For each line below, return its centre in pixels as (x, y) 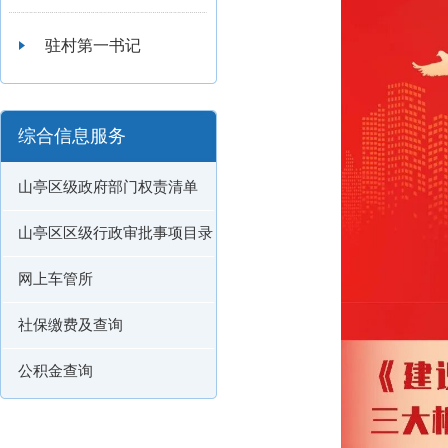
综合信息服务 (72, 136)
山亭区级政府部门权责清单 (108, 187)
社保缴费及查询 (70, 325)
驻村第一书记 (93, 45)
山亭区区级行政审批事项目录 (115, 233)
